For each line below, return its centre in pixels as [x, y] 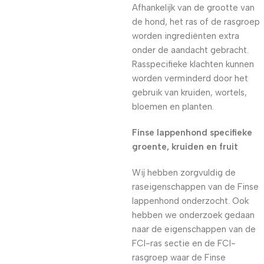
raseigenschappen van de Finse [195, 187]
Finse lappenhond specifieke [192, 133]
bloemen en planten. [173, 107]
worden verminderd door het [190, 78]
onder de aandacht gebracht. [190, 50]
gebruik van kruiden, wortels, [189, 93]
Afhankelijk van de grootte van [193, 8]
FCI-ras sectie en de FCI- [184, 243]
